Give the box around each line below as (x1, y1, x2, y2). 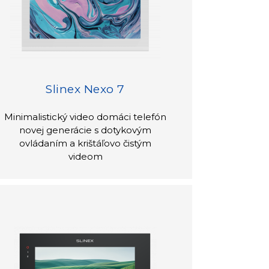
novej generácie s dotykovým (19, 124, 152, 136)
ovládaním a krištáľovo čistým (19, 137, 152, 149)
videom (68, 150, 103, 162)
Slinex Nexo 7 (46, 82, 125, 96)
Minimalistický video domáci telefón (4, 110, 167, 122)
